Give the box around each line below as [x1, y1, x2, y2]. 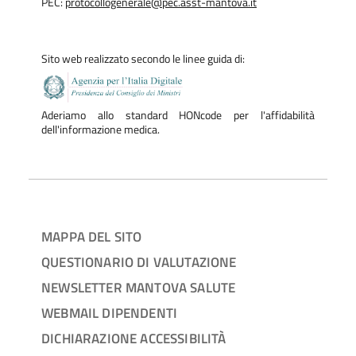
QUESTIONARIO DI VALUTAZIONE [41, 251, 237, 273]
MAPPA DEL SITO [41, 226, 142, 248]
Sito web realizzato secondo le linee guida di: [41, 49, 245, 68]
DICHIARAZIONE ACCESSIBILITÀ [41, 327, 226, 350]
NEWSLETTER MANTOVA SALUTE [41, 277, 236, 299]
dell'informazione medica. [41, 120, 160, 138]
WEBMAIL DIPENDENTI [41, 302, 178, 324]
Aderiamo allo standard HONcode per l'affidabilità [41, 106, 315, 124]
